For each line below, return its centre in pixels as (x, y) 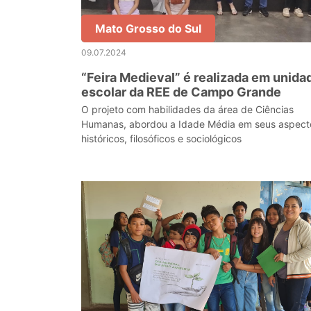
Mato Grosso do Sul (148, 28)
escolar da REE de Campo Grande (183, 92)
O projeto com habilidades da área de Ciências (187, 109)
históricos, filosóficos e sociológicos (161, 138)
